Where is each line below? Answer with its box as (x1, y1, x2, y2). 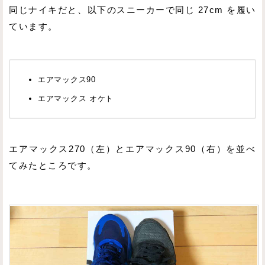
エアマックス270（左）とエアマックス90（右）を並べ (9, 144, 256, 154)
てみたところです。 (9, 161, 97, 171)
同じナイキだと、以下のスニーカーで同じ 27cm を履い (9, 5, 256, 15)
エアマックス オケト (38, 94, 114, 104)
